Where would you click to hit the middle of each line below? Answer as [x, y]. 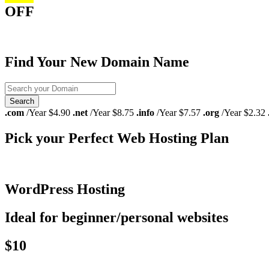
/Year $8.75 [111, 113]
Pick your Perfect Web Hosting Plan [117, 138]
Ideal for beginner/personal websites [116, 217]
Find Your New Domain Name [97, 62]
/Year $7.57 [177, 113]
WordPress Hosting [65, 189]
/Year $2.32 [242, 113]
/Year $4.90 [47, 113]
